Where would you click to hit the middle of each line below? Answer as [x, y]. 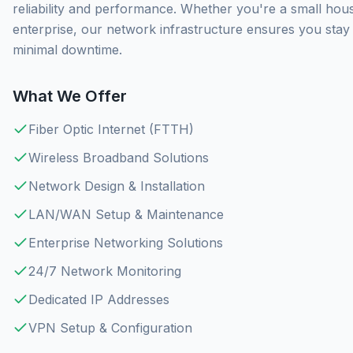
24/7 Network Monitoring [105, 271]
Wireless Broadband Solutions [119, 158]
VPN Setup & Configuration [110, 328]
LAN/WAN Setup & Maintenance [126, 214]
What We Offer [70, 96]
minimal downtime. [67, 50]
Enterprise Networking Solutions [126, 243]
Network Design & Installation [117, 186]
